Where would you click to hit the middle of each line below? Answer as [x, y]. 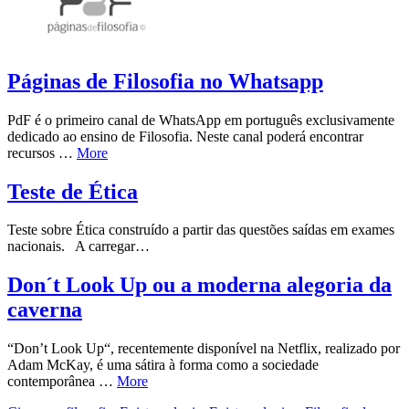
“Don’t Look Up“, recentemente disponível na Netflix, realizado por [204, 349]
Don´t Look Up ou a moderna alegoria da [199, 285]
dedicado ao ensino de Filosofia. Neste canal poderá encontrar [185, 136]
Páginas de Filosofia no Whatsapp [165, 81]
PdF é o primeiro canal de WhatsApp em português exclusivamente [201, 120]
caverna [45, 310]
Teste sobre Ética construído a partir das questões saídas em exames [201, 230]
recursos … [42, 152]
